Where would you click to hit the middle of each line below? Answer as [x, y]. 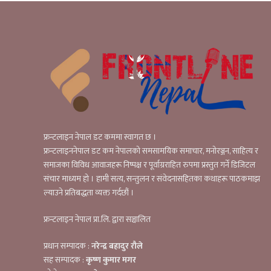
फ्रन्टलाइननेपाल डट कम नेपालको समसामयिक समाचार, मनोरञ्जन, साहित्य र [151, 151]
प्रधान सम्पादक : [67, 246]
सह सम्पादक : [65, 260]
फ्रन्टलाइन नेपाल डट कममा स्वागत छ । [100, 137]
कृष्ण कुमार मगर [111, 260]
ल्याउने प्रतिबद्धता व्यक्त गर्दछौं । [89, 192]
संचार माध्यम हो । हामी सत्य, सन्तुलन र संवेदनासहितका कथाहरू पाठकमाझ [152, 178]
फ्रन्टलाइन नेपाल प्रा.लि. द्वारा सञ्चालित [97, 219]
